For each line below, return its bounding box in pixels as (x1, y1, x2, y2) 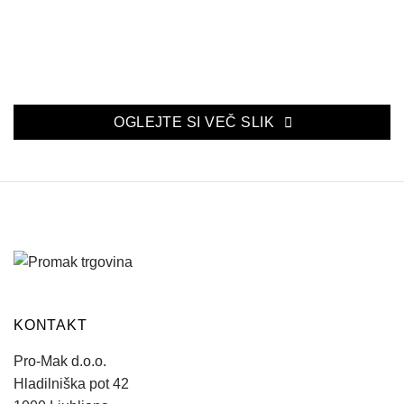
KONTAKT (14, 317, 87, 333)
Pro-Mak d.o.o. (14, 353, 106, 369)
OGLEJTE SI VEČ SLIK (114, 115, 275, 131)
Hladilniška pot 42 (14, 375, 129, 391)
